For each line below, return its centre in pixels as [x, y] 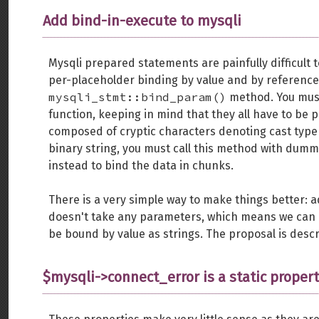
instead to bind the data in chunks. [141, 166]
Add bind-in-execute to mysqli [142, 21]
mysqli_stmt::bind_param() [137, 97]
